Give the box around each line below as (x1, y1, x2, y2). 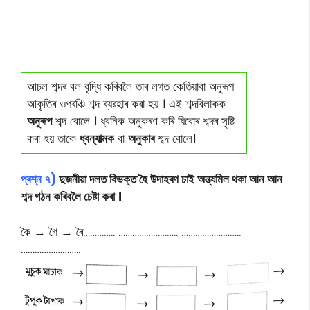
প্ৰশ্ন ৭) (21, 171, 56, 188)
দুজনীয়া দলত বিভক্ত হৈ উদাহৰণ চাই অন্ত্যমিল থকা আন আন (56, 171, 285, 188)
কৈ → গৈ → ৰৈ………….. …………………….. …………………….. (21, 223, 241, 240)
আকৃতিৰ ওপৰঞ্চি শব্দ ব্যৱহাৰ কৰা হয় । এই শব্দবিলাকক (27, 95, 226, 112)
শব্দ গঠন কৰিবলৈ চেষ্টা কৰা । (21, 188, 122, 205)
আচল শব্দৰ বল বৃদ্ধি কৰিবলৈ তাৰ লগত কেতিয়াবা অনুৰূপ (27, 77, 234, 95)
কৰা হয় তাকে (27, 129, 80, 147)
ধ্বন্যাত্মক (80, 129, 114, 147)
